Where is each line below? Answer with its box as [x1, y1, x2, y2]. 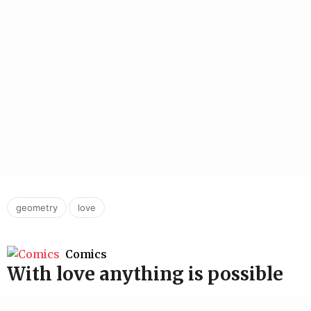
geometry [16, 201, 58, 213]
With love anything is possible [7, 262, 283, 286]
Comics [65, 247, 107, 262]
